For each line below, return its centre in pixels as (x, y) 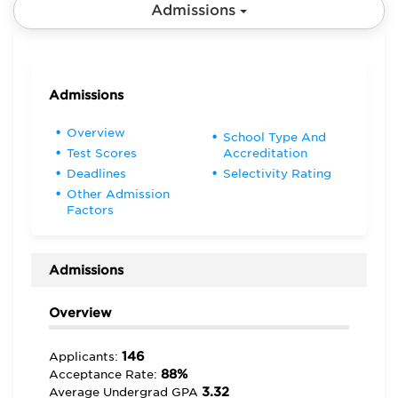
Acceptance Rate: (105, 374)
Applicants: (85, 357)
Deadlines (96, 174)
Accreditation (265, 153)
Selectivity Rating (277, 174)
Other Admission (118, 194)
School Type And (274, 137)
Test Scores (102, 153)
